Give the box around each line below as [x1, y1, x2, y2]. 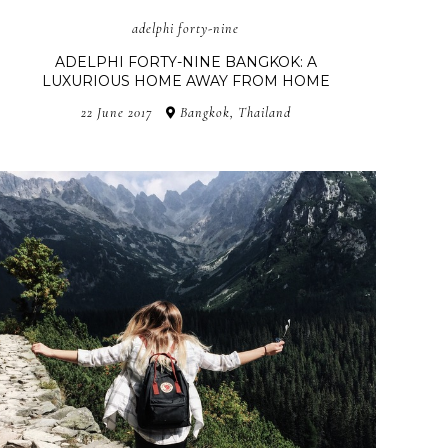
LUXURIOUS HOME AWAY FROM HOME [41, 71, 330, 90]
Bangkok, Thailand [175, 103, 291, 121]
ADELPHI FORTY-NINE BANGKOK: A [54, 52, 317, 71]
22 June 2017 [80, 103, 152, 121]
